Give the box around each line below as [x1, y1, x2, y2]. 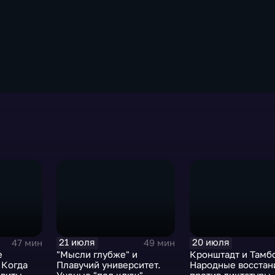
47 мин [12, 237, 43, 248]
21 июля [59, 237, 96, 248]
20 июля [192, 237, 230, 248]
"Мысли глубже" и [56, 249, 138, 260]
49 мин [144, 237, 176, 248]
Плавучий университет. [56, 259, 161, 270]
